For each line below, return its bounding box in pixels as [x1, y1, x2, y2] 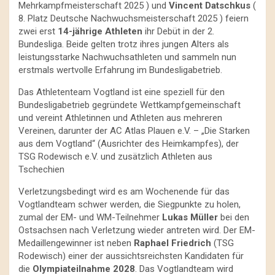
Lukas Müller [162, 211, 218, 223]
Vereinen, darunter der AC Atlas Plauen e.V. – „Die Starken [18, 125, 250, 136]
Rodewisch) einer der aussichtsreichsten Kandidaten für [18, 250, 244, 261]
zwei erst [18, 25, 58, 37]
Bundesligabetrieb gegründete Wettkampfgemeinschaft [18, 99, 241, 110]
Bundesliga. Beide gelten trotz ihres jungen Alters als [18, 38, 229, 50]
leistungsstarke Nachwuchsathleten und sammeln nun [18, 51, 236, 63]
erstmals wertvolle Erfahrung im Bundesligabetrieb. [18, 64, 222, 76]
